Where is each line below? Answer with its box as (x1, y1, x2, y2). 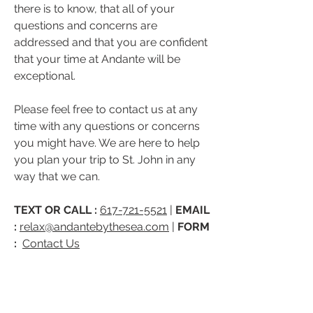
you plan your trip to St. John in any (14, 153, 196, 166)
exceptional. (14, 69, 75, 82)
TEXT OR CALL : (14, 203, 100, 217)
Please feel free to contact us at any (14, 103, 198, 116)
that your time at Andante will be (14, 52, 180, 66)
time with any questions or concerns (14, 119, 200, 133)
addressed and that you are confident (14, 36, 208, 49)
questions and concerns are (14, 19, 157, 32)
